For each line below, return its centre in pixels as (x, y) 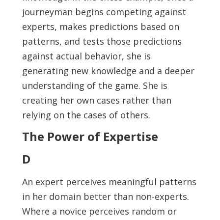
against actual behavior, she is (86, 56)
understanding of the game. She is (95, 85)
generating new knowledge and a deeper (108, 71)
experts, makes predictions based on (100, 27)
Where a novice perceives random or (99, 211)
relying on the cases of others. (86, 115)
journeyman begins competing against (104, 12)
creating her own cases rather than (96, 100)
